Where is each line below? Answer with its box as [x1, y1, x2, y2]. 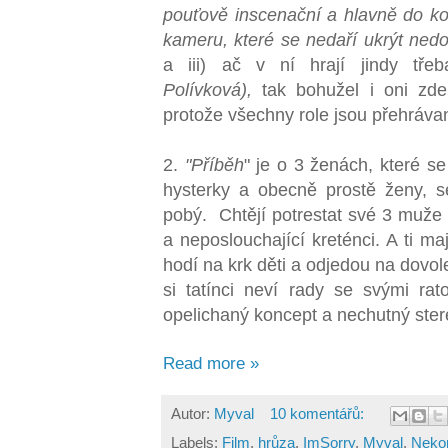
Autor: [171, 405, 214, 423]
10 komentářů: [269, 405, 368, 423]
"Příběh [178, 154, 244, 176]
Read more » [163, 354, 259, 374]
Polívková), [163, 79, 252, 101]
